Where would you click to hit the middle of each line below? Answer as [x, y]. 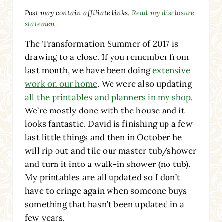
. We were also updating [144, 84]
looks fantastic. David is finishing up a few [109, 124]
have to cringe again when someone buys [106, 191]
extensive [171, 71]
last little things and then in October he [103, 138]
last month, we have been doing [88, 71]
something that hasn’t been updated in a [104, 204]
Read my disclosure [163, 13]
